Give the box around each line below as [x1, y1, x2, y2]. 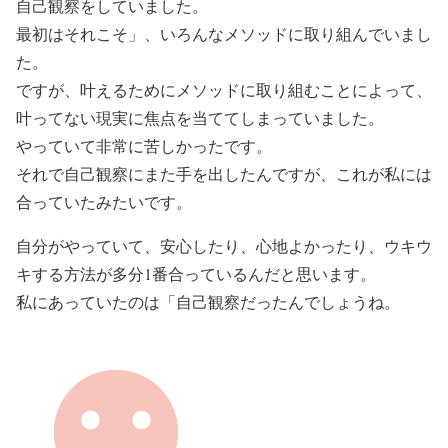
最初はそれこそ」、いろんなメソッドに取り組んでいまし [16, 23, 432, 44]
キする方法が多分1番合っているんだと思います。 [16, 263, 376, 284]
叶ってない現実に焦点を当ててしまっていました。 [16, 107, 384, 128]
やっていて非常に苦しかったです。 [16, 135, 272, 156]
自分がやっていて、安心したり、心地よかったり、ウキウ [16, 235, 432, 256]
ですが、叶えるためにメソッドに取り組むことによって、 [16, 79, 432, 100]
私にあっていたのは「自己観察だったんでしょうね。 [16, 291, 400, 312]
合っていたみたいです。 [16, 191, 192, 212]
